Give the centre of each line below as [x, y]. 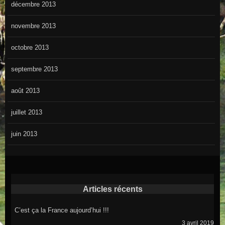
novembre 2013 [33, 26]
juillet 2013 [26, 113]
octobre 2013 [30, 48]
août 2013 [25, 91]
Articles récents [113, 189]
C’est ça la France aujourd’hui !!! [62, 210]
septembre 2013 [34, 69]
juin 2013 [24, 134]
